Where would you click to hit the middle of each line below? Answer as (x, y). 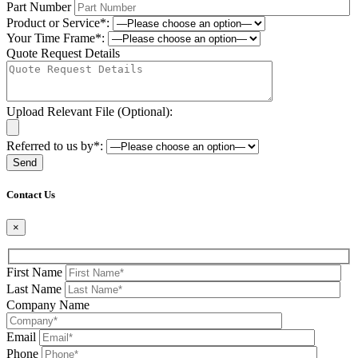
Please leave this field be (67, 177)
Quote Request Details (63, 53)
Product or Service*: (58, 22)
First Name (34, 272)
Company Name (48, 304)
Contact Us (31, 194)
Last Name (34, 288)
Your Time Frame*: (56, 38)
